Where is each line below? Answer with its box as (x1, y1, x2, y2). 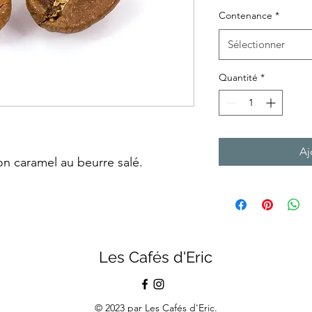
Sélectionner (228, 38, 285, 52)
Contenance (219, 9, 272, 22)
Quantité (219, 71, 258, 84)
